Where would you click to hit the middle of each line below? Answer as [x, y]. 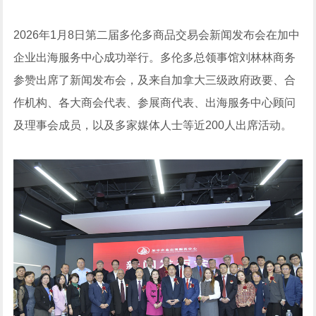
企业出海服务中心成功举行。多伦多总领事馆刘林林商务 [155, 57]
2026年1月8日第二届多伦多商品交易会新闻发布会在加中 [157, 35]
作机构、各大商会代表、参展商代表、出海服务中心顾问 [155, 102]
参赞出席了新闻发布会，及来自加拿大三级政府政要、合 [155, 80]
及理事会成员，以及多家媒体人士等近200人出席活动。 [153, 125]
